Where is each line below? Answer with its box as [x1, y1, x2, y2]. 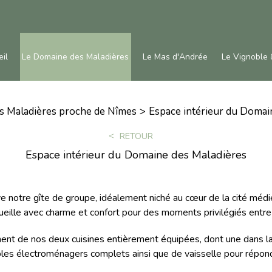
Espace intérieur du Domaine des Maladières [25, 148, 246, 162]
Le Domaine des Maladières [22, 51, 129, 63]
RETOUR [119, 130, 153, 142]
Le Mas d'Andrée [143, 51, 208, 63]
